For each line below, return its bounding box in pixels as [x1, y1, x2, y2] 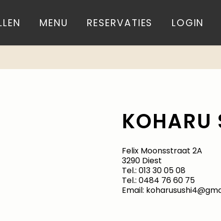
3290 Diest [121, 155, 162, 166]
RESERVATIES [87, 16, 153, 30]
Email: [121, 184, 146, 196]
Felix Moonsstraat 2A [121, 145, 202, 156]
